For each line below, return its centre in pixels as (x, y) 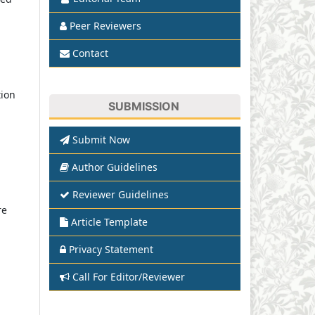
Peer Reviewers (105, 25)
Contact (90, 53)
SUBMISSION (144, 106)
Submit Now (101, 140)
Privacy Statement (111, 250)
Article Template (109, 222)
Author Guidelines (115, 167)
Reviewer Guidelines (121, 195)
